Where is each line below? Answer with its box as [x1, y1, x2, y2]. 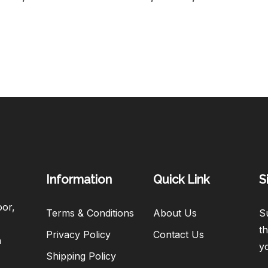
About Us [153, 206, 197, 219]
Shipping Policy [46, 249, 117, 262]
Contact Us [153, 228, 205, 240]
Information [46, 172, 112, 187]
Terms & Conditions [46, 206, 135, 219]
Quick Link [153, 172, 210, 187]
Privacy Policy [46, 228, 111, 240]
